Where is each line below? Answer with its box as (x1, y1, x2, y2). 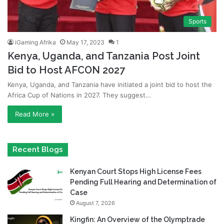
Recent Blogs (12, 144, 63, 154)
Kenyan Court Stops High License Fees (70, 167, 201, 175)
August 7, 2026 (76, 199, 115, 206)
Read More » (15, 109, 54, 118)
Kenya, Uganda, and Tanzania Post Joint (7, 49, 200, 62)
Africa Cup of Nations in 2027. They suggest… (7, 90, 151, 99)
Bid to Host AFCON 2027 (7, 63, 125, 76)
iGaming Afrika (15, 38, 56, 46)
